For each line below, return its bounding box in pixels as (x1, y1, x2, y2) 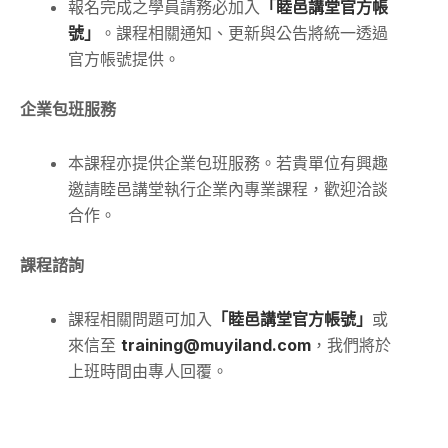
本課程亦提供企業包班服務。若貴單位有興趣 (68, 153, 388, 174)
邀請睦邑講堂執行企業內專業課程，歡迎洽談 (68, 179, 388, 200)
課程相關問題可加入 (68, 309, 212, 330)
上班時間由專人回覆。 (68, 361, 228, 382)
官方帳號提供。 (68, 49, 180, 70)
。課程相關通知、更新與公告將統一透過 (100, 23, 388, 44)
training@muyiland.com (121, 335, 311, 356)
